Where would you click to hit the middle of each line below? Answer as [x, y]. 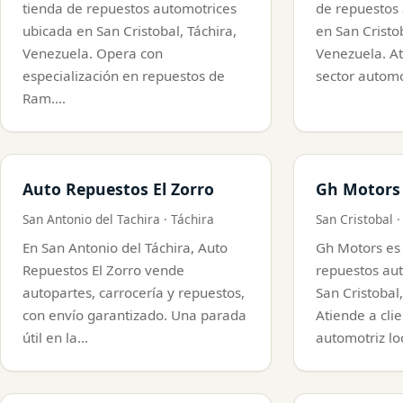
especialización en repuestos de [124, 75]
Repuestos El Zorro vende [103, 269]
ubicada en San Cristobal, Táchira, [130, 30]
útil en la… [55, 337]
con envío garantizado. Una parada [134, 314]
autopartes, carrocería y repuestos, [134, 292]
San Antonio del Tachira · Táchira [118, 219]
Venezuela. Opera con [93, 53]
